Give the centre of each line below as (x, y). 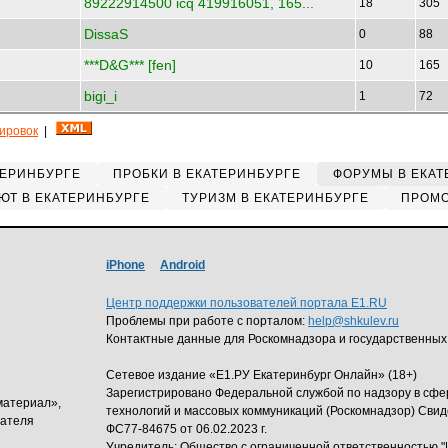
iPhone (125, 265)
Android (182, 265)
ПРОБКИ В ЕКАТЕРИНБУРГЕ (207, 174)
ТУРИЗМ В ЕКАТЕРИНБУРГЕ (275, 198)
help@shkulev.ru (353, 321)
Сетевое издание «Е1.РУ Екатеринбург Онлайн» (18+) (261, 375)
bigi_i (100, 96)
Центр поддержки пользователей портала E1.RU (246, 303)
